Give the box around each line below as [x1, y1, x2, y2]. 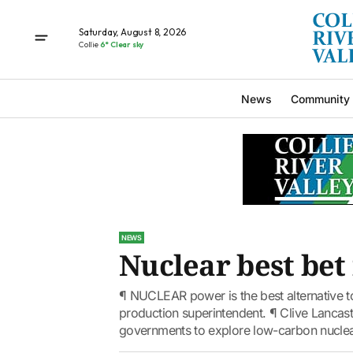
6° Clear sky [99, 39, 144, 50]
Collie [79, 39, 100, 50]
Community [290, 91, 350, 106]
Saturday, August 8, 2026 [79, 25, 187, 38]
